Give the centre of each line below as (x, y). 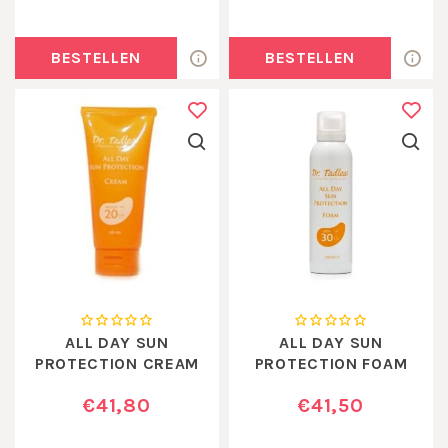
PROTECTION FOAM (331, 364)
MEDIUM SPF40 (117, 385)
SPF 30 (331, 385)
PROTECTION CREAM (117, 364)
